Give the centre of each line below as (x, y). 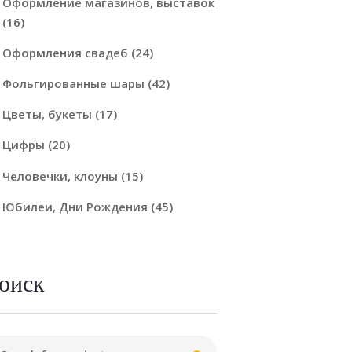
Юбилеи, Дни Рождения (75, 206)
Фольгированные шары (73, 83)
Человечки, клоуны (60, 176)
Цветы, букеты (47, 114)
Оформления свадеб (65, 52)
